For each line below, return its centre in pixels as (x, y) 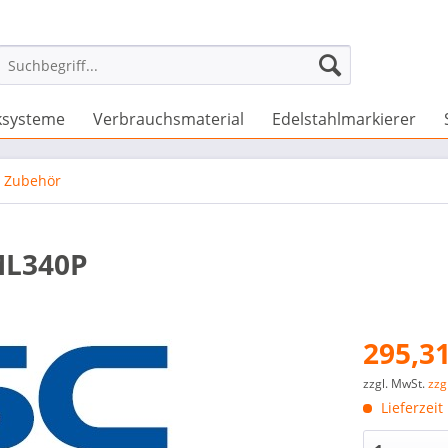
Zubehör (32, 180)
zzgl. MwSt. (396, 383)
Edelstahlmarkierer (344, 119)
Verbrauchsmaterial (168, 119)
